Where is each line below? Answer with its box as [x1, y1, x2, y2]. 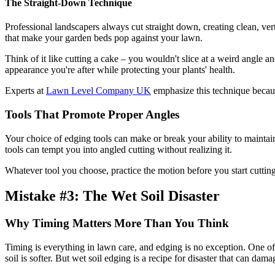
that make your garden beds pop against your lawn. [5, 33, 203, 44]
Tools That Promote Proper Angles [5, 107, 179, 121]
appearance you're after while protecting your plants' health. [5, 64, 235, 76]
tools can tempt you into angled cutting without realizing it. [5, 144, 232, 155]
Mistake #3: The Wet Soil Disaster [5, 188, 220, 204]
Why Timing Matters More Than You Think [5, 217, 229, 230]
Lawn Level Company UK [46, 85, 151, 96]
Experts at [5, 85, 46, 96]
